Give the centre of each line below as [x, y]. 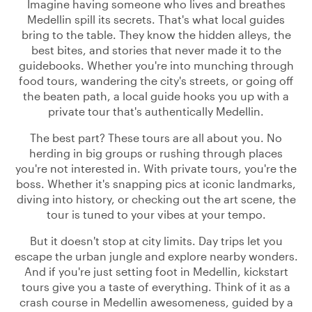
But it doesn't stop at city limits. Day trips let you [156, 241]
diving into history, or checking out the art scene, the [156, 199]
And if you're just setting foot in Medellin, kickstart [156, 271]
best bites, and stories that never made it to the [156, 50]
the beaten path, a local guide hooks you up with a [156, 96]
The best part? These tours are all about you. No [156, 138]
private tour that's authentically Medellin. [156, 111]
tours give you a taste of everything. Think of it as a [156, 287]
